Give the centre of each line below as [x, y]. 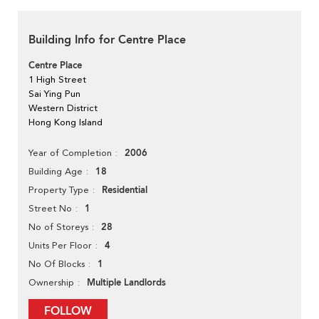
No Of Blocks [57, 264]
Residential [125, 190]
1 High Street [57, 80]
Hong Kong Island [66, 122]
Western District [63, 108]
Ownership [51, 283]
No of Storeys [58, 227]
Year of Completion [70, 153]
